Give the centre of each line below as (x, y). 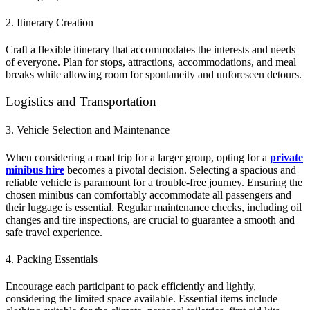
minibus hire (35, 170)
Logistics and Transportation (81, 101)
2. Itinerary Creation (49, 23)
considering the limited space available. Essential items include (142, 299)
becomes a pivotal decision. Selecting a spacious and (180, 170)
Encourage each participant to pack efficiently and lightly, (131, 286)
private (286, 157)
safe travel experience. (54, 232)
